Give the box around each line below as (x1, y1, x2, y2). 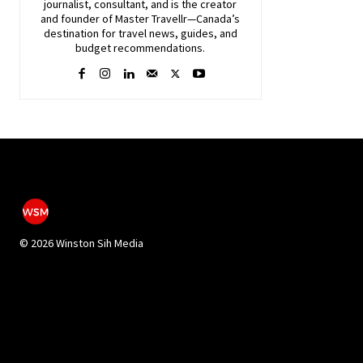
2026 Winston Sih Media (31, 236, 143, 251)
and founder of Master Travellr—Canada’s (41, 11, 241, 27)
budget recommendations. (75, 41, 206, 56)
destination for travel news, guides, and (43, 26, 237, 41)
